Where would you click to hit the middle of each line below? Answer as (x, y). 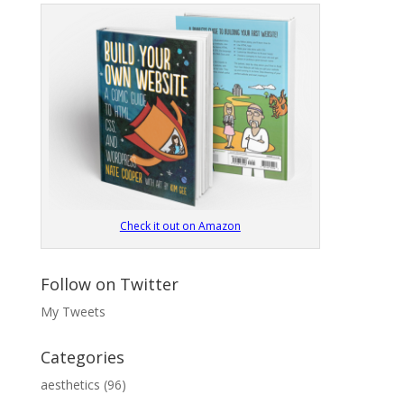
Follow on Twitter (109, 284)
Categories (82, 357)
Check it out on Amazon (180, 225)
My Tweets (73, 311)
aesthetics (70, 384)
